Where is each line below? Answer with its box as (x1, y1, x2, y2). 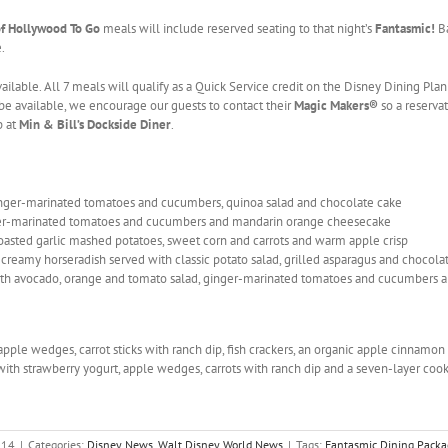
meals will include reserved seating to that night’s (100, 19, 375, 37)
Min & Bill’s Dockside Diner (19, 115, 171, 133)
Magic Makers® (294, 96, 378, 114)
